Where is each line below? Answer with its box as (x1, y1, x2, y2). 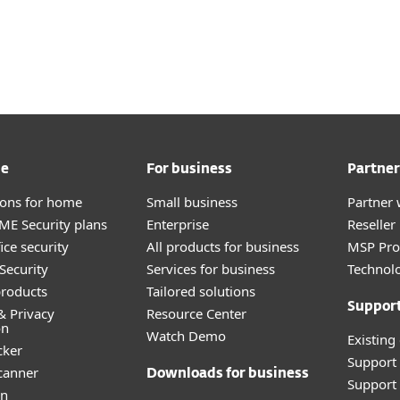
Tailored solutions (146, 282, 255, 300)
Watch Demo (146, 327, 226, 345)
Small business (146, 193, 237, 211)
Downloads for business (146, 367, 309, 380)
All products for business (146, 237, 299, 255)
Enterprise (146, 215, 209, 233)
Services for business (146, 260, 275, 278)
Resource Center (146, 304, 246, 322)
